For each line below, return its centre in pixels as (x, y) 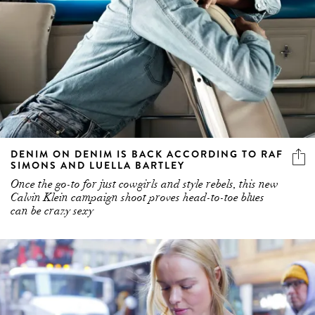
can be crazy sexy (52, 211)
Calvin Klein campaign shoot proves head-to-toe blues (137, 198)
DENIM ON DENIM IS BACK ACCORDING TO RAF (147, 154)
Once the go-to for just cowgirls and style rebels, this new (144, 185)
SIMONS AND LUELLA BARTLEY (98, 166)
